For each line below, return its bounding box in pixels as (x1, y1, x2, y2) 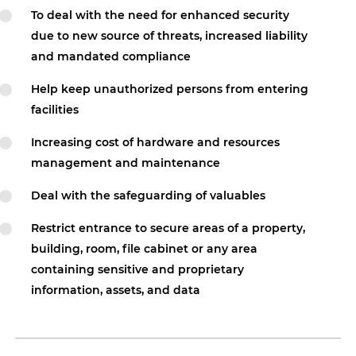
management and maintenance (31, 156, 221, 170)
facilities (31, 103, 79, 117)
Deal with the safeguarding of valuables (31, 188, 266, 203)
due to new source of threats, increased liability (31, 29, 308, 43)
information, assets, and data (31, 283, 201, 297)
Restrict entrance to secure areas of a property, (31, 221, 306, 235)
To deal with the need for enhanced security (31, 8, 290, 22)
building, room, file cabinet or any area (31, 242, 258, 256)
